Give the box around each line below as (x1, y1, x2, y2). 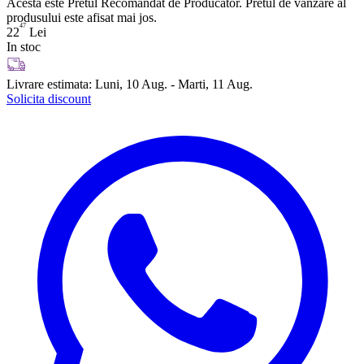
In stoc (6, 39, 41, 54)
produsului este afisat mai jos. (6, 10, 157, 24)
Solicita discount (6, 91, 91, 106)
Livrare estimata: (6, 76, 92, 91)
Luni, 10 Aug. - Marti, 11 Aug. (95, 76, 253, 91)
